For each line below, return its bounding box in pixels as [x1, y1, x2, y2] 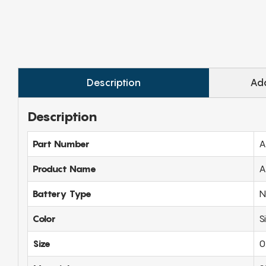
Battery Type [33, 187, 91, 199]
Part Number [33, 137, 90, 150]
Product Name [33, 162, 96, 175]
